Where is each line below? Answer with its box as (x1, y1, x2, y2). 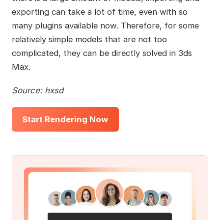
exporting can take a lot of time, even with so (11, 6, 188, 17)
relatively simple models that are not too (11, 34, 167, 44)
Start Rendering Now (22, 114, 109, 124)
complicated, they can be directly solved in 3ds (11, 48, 192, 58)
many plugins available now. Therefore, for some (11, 20, 199, 30)
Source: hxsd (11, 85, 63, 95)
